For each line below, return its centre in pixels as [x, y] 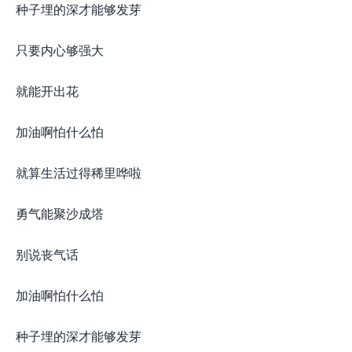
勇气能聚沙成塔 [60, 213]
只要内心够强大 [60, 50]
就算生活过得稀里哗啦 [79, 172]
